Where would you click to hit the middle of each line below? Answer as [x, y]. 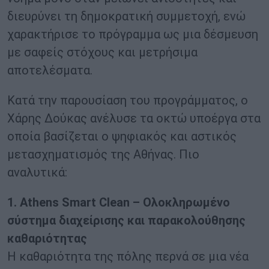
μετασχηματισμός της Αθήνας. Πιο [103, 155]
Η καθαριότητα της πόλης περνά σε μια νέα [128, 257]
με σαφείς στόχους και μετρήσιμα [102, 53]
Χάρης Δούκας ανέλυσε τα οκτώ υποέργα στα [134, 119]
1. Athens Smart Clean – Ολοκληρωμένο [119, 203]
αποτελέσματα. [50, 71]
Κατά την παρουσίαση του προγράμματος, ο [128, 101]
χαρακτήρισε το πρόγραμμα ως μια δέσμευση [133, 35]
